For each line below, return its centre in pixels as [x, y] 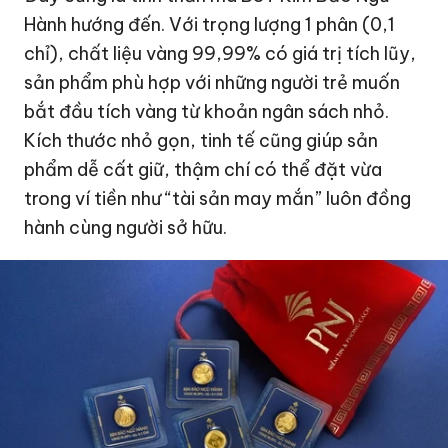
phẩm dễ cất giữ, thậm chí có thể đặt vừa [203, 169]
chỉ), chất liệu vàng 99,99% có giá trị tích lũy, [220, 53]
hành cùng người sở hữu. [126, 227]
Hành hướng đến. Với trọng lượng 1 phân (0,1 [210, 24]
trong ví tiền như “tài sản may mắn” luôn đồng [218, 198]
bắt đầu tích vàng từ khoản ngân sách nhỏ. [207, 111]
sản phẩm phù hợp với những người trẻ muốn [212, 82]
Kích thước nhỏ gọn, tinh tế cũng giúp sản [201, 140]
